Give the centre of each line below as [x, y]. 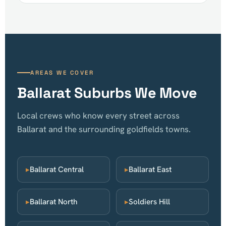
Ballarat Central [57, 170]
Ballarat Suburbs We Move [107, 93]
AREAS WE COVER [62, 73]
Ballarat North [54, 202]
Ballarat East [150, 170]
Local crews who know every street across [98, 116]
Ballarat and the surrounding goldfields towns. [104, 129]
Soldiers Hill [149, 202]
